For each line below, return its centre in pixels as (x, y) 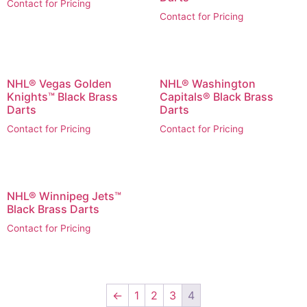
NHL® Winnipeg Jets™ (64, 196)
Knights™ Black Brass (62, 96)
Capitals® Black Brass (216, 96)
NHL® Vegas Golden (59, 83)
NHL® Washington (207, 83)
